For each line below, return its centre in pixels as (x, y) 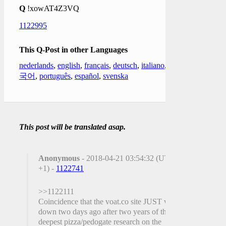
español (87, 76)
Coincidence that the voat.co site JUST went (109, 201)
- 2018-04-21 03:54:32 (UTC (127, 158)
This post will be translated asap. (72, 127)
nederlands (36, 65)
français (97, 65)
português (55, 76)
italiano (153, 65)
